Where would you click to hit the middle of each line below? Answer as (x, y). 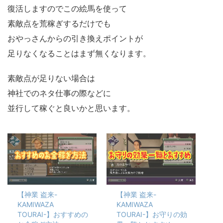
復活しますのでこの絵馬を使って (67, 9)
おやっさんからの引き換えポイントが (75, 39)
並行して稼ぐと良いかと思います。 (71, 108)
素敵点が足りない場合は (51, 78)
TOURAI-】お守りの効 (152, 214)
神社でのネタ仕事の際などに (59, 93)
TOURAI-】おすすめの (53, 214)
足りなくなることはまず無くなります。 (79, 54)
